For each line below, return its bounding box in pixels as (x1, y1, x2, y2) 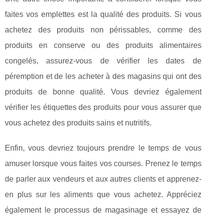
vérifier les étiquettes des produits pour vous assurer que (5, 103, 201, 111)
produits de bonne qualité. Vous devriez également (5, 88, 201, 96)
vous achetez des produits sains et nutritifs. (5, 119, 152, 127)
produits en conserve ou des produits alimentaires (5, 41, 201, 49)
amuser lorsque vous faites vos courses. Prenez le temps (5, 159, 201, 168)
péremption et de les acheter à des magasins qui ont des (5, 72, 201, 80)
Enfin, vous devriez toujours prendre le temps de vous (5, 144, 201, 152)
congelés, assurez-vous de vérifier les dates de (5, 57, 201, 65)
